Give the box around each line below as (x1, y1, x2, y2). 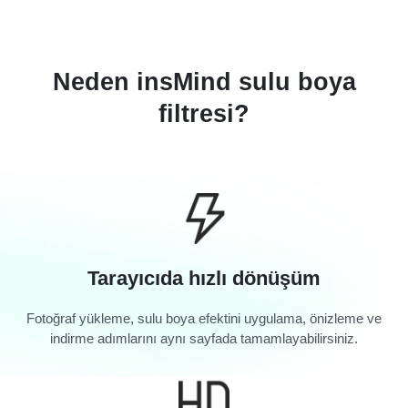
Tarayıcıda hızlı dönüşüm (87, 267, 321, 291)
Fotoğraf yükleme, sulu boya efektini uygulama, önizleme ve (26, 311, 382, 327)
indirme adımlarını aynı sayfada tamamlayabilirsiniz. (50, 331, 358, 347)
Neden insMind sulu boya (52, 67, 356, 96)
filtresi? (158, 99, 250, 127)
